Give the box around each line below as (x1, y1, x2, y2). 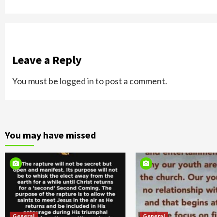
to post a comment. (94, 75, 167, 86)
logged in (60, 75, 94, 86)
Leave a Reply (12, 52, 82, 67)
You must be (12, 75, 60, 86)
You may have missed (5, 128, 96, 141)
